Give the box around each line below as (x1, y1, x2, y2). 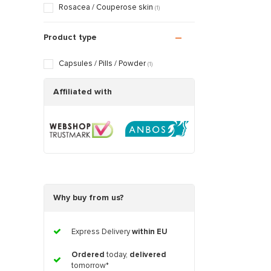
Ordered (71, 251, 105, 260)
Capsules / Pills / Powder (59, 60, 148, 68)
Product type (44, 33, 97, 42)
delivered (129, 251, 166, 260)
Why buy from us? (53, 194, 124, 203)
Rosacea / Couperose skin (59, 4, 155, 12)
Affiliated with (53, 88, 112, 97)
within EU (132, 228, 168, 237)
